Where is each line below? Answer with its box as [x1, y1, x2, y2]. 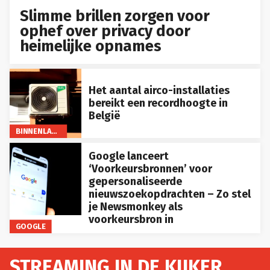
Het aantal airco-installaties [88, 83, 230, 97]
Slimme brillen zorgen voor [20, 6, 210, 25]
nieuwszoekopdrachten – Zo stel [88, 187, 251, 201]
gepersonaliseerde [88, 174, 182, 188]
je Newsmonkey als [88, 199, 183, 213]
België [88, 108, 120, 122]
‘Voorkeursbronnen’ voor [88, 162, 212, 175]
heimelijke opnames [20, 36, 162, 55]
